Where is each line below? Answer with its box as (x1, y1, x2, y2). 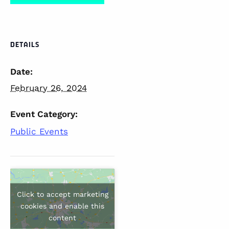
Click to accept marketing (16, 190, 108, 198)
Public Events (10, 126, 68, 136)
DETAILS (10, 40, 39, 49)
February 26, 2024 (10, 83, 87, 93)
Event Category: (10, 109, 78, 119)
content (49, 213, 76, 222)
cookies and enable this (20, 201, 104, 210)
